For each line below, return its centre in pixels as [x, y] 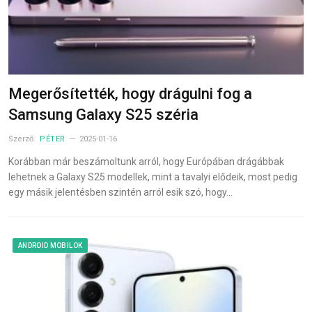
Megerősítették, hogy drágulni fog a [130, 94]
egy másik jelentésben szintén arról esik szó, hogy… [120, 193]
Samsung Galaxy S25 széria [103, 115]
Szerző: [23, 139]
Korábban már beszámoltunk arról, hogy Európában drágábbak [146, 162]
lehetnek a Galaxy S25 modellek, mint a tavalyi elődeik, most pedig [153, 177]
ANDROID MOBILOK [50, 246]
